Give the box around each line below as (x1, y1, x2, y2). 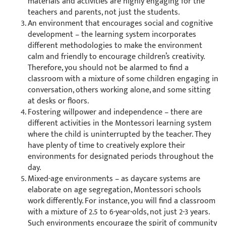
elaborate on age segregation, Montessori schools (28, 183, 201, 197)
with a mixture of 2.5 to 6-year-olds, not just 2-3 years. (28, 205, 209, 219)
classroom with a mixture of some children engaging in (28, 72, 218, 86)
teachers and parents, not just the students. (28, 6, 180, 20)
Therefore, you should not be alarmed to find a (28, 61, 189, 75)
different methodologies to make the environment (28, 39, 202, 53)
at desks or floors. (28, 94, 89, 108)
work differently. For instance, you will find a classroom (28, 194, 215, 208)
